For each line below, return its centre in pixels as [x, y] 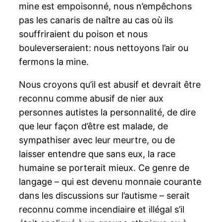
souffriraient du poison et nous [83, 34]
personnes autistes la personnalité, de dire [108, 112]
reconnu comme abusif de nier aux [91, 98]
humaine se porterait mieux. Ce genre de [104, 167]
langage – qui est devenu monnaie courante [110, 181]
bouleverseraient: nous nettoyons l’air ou [104, 48]
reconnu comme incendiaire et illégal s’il [102, 209]
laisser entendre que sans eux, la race [97, 154]
